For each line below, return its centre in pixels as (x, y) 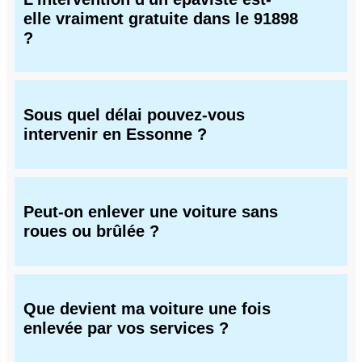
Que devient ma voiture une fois (147, 308)
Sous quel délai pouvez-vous (134, 115)
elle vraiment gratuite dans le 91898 (161, 18)
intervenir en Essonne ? (115, 135)
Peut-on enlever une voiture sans (151, 212)
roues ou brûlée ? (91, 232)
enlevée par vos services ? (126, 328)
